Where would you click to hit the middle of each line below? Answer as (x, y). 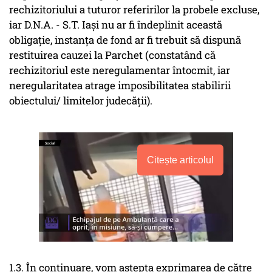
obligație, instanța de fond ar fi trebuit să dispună (125, 40)
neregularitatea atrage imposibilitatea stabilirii (120, 86)
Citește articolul (180, 160)
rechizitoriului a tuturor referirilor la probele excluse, (134, 10)
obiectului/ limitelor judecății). (81, 101)
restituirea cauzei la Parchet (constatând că (112, 55)
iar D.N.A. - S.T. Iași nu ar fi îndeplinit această (116, 25)
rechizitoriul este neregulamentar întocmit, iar (120, 70)
